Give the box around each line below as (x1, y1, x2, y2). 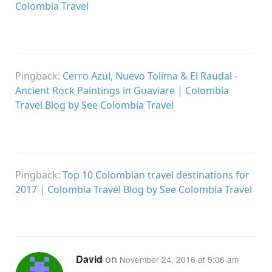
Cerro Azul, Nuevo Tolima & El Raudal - (63, 69, 237, 83)
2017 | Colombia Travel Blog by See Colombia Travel (15, 182, 252, 196)
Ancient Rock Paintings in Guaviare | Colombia (15, 83, 229, 97)
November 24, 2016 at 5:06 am (120, 253, 239, 265)
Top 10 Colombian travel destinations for (63, 168, 250, 182)
